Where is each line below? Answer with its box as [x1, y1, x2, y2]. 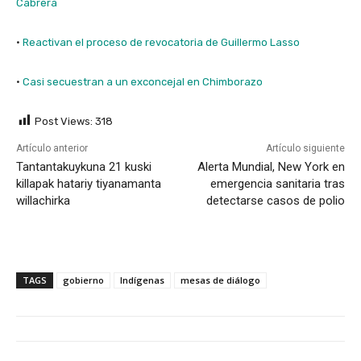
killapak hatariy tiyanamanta [16, 176, 161, 191]
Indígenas [120, 273, 164, 286]
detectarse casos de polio [205, 193, 345, 208]
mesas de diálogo [180, 273, 260, 286]
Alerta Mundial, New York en [197, 159, 345, 174]
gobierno [63, 273, 104, 286]
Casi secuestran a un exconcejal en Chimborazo [23, 75, 263, 88]
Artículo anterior [16, 142, 88, 154]
